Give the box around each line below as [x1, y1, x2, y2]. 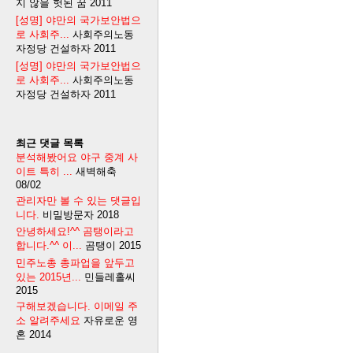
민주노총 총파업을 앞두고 [16, 257, 135, 269]
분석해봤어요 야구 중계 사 [16, 150, 138, 163]
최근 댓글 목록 [16, 136, 84, 149]
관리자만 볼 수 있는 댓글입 [16, 194, 141, 206]
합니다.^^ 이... [16, 240, 82, 252]
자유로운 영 [84, 314, 138, 327]
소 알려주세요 [16, 314, 80, 327]
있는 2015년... [16, 271, 81, 284]
